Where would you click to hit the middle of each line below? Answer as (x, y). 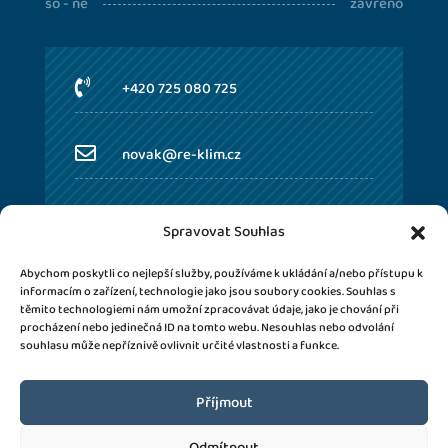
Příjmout (224, 402)
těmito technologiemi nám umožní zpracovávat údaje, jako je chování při (209, 309)
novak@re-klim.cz (181, 154)
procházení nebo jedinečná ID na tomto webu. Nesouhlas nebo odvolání (207, 327)
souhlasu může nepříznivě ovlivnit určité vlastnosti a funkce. (179, 345)
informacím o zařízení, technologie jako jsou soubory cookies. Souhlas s (208, 291)
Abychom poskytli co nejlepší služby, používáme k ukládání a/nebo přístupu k (221, 273)
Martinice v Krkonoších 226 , (213, 220)
